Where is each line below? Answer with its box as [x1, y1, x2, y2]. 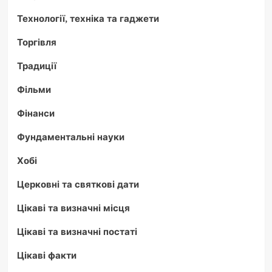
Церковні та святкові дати [16, 178, 139, 191]
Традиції [16, 59, 56, 72]
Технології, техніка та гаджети [16, 12, 159, 25]
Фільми [16, 83, 51, 96]
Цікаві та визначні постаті [16, 225, 137, 238]
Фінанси [16, 107, 55, 120]
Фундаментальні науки [16, 131, 124, 143]
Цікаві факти [16, 249, 76, 262]
